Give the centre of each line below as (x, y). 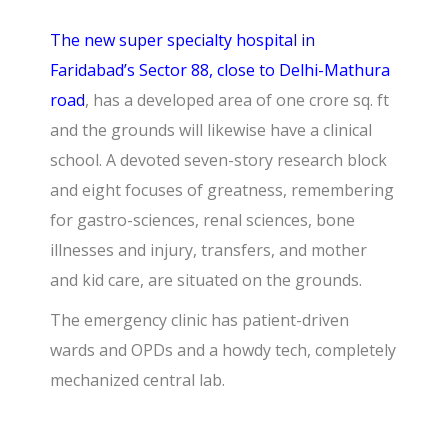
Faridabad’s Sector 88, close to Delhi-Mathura (220, 69)
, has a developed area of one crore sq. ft (237, 99)
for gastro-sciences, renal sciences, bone (203, 219)
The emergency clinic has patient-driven (200, 319)
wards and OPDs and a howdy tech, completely (223, 349)
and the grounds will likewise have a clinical (211, 129)
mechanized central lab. (138, 379)
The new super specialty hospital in (183, 39)
